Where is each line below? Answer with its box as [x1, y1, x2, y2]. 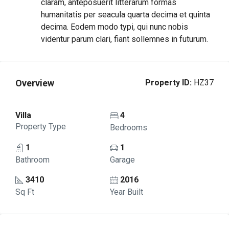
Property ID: [145, 78, 192, 87]
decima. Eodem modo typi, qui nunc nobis [41, 22, 188, 32]
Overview [15, 77, 54, 88]
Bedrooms [109, 123, 147, 132]
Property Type [15, 122, 66, 131]
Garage [109, 155, 135, 165]
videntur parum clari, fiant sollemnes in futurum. [41, 34, 208, 44]
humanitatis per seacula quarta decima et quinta [41, 10, 210, 19]
